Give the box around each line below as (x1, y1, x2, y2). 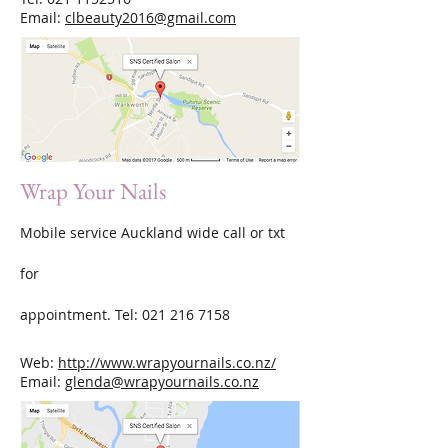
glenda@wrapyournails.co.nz (65, 372, 259, 391)
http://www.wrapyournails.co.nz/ (58, 353, 276, 372)
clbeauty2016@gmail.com (65, 8, 236, 27)
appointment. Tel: (20, 305, 142, 324)
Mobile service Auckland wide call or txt (20, 223, 285, 242)
